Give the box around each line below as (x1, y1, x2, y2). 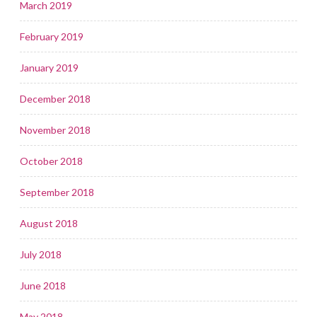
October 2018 (20, 154, 83, 167)
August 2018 (20, 217, 78, 229)
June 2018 (20, 279, 66, 292)
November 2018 (20, 123, 91, 136)
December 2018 (20, 92, 91, 105)
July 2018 (20, 248, 62, 260)
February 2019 (20, 30, 83, 42)
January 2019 (20, 61, 79, 74)
